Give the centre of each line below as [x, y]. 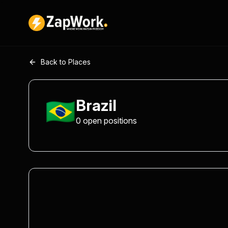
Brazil [96, 105]
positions [120, 121]
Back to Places [66, 62]
